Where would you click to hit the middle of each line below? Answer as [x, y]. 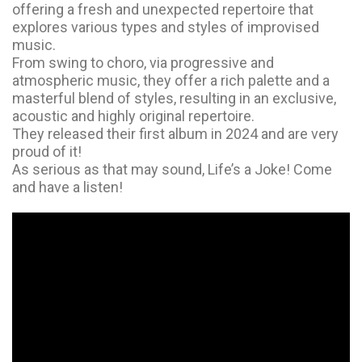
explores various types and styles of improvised [166, 27]
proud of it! [47, 152]
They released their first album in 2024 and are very [175, 134]
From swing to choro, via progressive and [143, 63]
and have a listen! [67, 187]
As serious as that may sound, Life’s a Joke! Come [172, 169]
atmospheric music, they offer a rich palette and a [171, 80]
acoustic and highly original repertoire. [133, 116]
